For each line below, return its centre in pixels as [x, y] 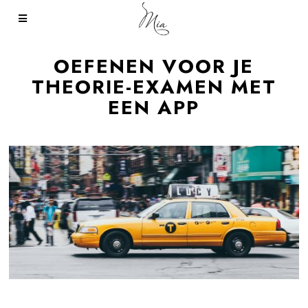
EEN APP [154, 108]
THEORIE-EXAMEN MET [154, 87]
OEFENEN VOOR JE [154, 66]
